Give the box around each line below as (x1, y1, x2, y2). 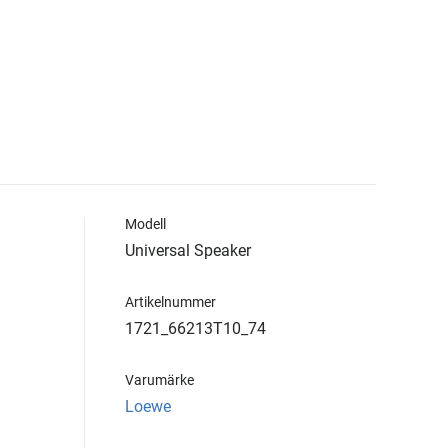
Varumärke (125, 372, 194, 388)
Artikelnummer (125, 294, 216, 310)
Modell (125, 216, 166, 232)
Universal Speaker (125, 241, 251, 260)
